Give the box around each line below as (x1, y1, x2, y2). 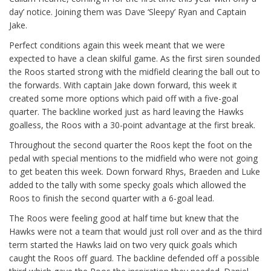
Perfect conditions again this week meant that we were (9, 39, 225, 51)
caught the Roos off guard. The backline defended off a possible (9, 252, 260, 264)
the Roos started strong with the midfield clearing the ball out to (9, 66, 260, 78)
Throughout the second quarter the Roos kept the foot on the (9, 139, 252, 151)
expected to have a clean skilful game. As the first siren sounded (9, 53, 260, 65)
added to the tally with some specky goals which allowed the (9, 179, 246, 191)
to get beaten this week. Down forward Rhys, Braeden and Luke (9, 166, 260, 178)
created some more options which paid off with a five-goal (9, 93, 238, 105)
